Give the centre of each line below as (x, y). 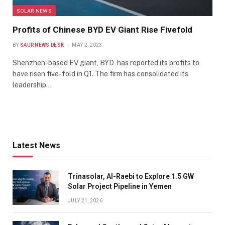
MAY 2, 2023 (87, 45)
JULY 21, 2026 (85, 200)
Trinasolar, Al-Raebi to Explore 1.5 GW (131, 176)
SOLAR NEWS (34, 10)
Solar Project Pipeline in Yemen (120, 186)
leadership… (32, 85)
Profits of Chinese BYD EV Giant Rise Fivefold (102, 29)
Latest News (36, 145)
